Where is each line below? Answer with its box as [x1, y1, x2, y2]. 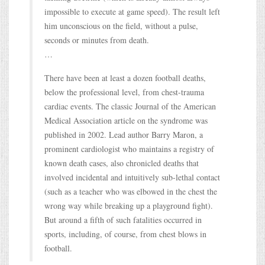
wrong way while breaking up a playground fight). [44, 199, 213, 211]
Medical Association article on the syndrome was [44, 114, 208, 126]
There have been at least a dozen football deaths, [44, 72, 206, 83]
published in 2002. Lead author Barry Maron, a [44, 128, 203, 140]
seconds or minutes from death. [44, 34, 149, 46]
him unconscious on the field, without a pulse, [44, 20, 198, 31]
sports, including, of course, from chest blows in [44, 228, 206, 240]
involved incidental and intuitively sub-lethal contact [44, 171, 220, 183]
